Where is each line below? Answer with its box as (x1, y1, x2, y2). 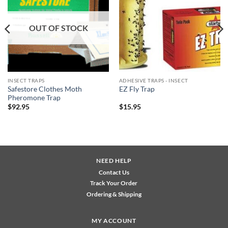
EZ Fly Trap (119, 85, 155, 94)
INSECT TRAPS (7, 77, 45, 83)
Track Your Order (90, 179, 138, 187)
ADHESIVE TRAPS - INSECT (119, 77, 188, 83)
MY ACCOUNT (92, 217, 136, 225)
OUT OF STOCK (28, 22, 88, 33)
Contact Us (98, 168, 129, 177)
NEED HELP (96, 157, 132, 165)
